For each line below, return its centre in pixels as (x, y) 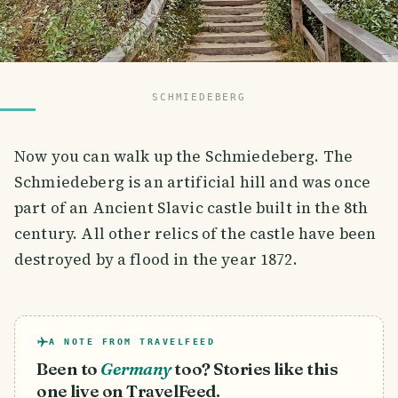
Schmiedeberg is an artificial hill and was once (193, 183)
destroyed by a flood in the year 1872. (156, 260)
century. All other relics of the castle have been (195, 234)
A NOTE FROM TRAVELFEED (132, 342)
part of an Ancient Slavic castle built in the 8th (191, 208)
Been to (67, 370)
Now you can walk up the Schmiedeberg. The (184, 157)
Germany (136, 370)
